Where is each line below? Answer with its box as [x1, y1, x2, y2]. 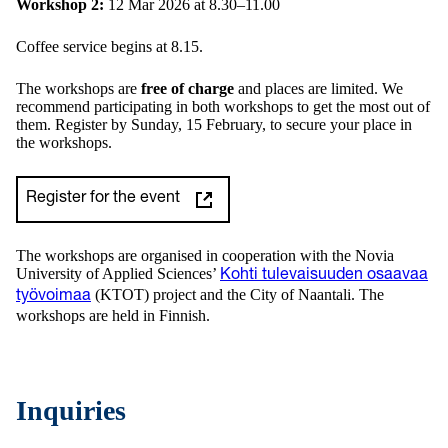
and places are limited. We [234, 80, 403, 98]
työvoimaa [16, 289, 91, 306]
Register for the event [26, 191, 180, 208]
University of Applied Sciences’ [16, 265, 220, 283]
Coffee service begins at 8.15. [16, 38, 203, 56]
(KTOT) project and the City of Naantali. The [91, 286, 384, 304]
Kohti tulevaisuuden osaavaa [220, 268, 428, 285]
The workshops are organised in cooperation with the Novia [16, 247, 394, 265]
